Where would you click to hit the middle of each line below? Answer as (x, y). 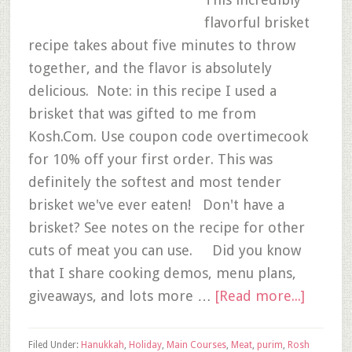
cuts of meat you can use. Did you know (164, 250)
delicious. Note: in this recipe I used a (152, 91)
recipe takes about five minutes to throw (161, 45)
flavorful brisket (257, 22)
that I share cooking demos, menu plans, (162, 273)
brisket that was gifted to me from (142, 114)
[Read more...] (260, 296)
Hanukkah (102, 345)
